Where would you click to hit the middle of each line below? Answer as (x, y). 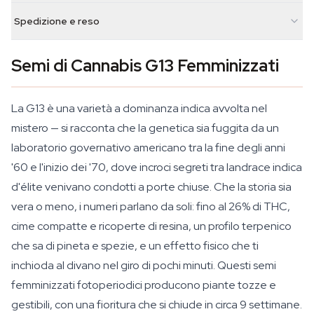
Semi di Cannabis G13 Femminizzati (145, 66)
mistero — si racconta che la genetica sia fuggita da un (145, 128)
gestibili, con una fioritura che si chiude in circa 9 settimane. (157, 305)
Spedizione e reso (57, 21)
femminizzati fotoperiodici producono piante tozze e (144, 285)
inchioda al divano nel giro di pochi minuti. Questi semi (144, 265)
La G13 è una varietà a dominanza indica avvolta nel (139, 108)
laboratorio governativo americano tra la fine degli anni (148, 148)
